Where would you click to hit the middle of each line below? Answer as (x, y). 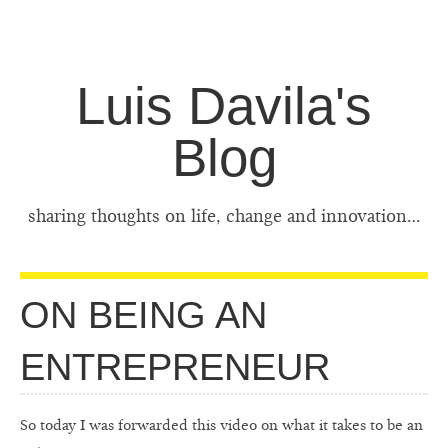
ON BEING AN (143, 315)
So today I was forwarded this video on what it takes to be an (221, 425)
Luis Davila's (224, 105)
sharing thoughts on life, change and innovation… (224, 216)
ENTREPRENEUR (175, 367)
